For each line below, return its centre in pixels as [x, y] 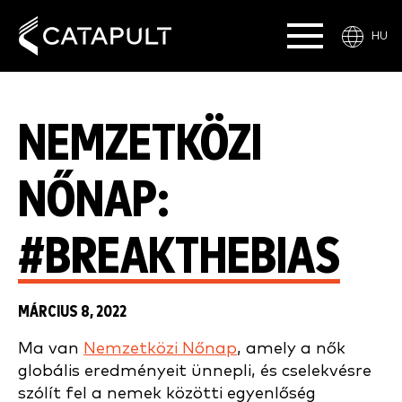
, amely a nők [291, 349]
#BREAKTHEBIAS [179, 258]
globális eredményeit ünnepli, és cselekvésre [195, 371]
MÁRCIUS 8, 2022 [72, 312]
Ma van [51, 349]
